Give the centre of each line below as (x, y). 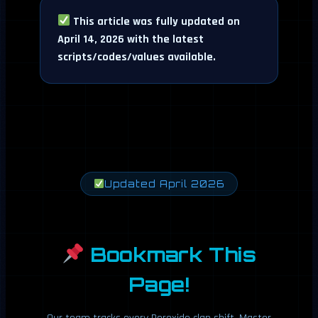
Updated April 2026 (164, 183)
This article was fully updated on (155, 21)
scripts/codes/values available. (137, 57)
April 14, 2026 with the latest (131, 39)
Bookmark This (170, 254)
